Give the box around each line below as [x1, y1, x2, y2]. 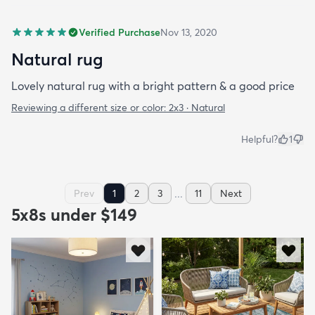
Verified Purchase [79, 26, 160, 39]
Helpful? [241, 133, 278, 146]
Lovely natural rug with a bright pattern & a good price [11, 79, 295, 94]
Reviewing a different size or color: [11, 101, 169, 115]
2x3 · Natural [169, 101, 225, 115]
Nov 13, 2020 [160, 26, 217, 39]
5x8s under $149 [11, 205, 137, 226]
